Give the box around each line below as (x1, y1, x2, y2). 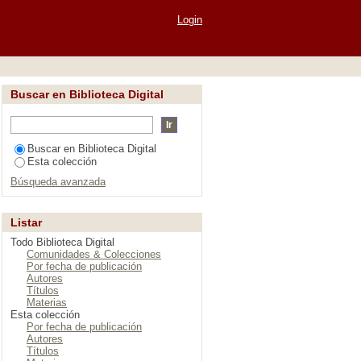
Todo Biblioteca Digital (10, 236, 114, 248)
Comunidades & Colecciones (27, 248, 161, 260)
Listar (10, 216, 42, 229)
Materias (27, 297, 67, 309)
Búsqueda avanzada (10, 176, 106, 188)
